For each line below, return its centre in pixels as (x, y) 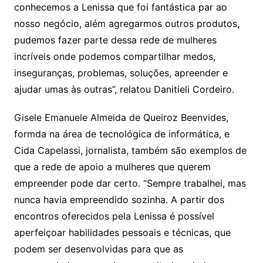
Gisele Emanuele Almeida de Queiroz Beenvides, (121, 117)
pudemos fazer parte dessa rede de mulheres (115, 40)
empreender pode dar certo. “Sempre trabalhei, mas (130, 183)
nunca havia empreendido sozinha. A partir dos (119, 199)
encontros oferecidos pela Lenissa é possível (114, 216)
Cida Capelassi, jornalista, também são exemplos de (130, 150)
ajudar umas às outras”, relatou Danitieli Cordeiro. (124, 89)
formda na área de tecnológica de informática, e (122, 134)
